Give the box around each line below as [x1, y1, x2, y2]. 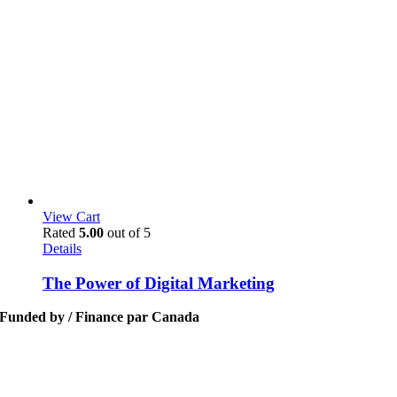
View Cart [43, 208, 100, 224]
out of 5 [104, 224, 151, 240]
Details [43, 240, 82, 256]
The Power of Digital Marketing [43, 273, 275, 292]
